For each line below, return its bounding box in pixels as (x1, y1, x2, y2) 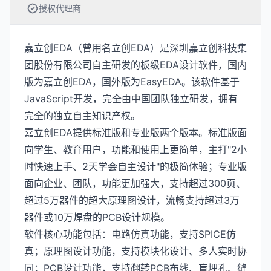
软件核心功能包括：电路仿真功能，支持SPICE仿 (24, 228, 236, 240)
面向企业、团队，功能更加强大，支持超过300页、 (24, 177, 246, 189)
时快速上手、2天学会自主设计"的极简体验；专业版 (24, 160, 247, 172)
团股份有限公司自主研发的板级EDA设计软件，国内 (24, 59, 247, 71)
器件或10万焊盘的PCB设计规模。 (24, 211, 170, 223)
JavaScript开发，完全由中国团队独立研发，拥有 (24, 93, 238, 105)
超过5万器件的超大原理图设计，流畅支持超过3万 (24, 194, 240, 206)
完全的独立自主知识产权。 (24, 109, 140, 122)
